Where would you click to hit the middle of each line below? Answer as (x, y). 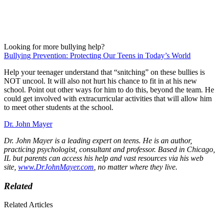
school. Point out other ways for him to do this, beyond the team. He (109, 89)
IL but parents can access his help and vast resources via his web (104, 158)
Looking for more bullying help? (54, 46)
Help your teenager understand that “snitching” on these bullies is (104, 72)
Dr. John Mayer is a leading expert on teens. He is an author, (98, 140)
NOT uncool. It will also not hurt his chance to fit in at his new (100, 81)
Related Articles (28, 205)
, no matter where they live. (137, 167)
